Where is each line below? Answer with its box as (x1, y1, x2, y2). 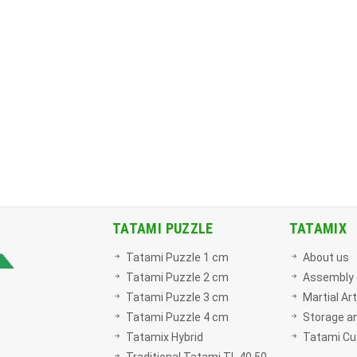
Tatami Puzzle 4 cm (126, 311, 229, 324)
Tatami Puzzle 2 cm (126, 271, 229, 284)
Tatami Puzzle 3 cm (126, 291, 229, 304)
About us (302, 251, 349, 264)
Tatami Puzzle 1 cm (126, 251, 229, 264)
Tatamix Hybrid (126, 331, 203, 343)
